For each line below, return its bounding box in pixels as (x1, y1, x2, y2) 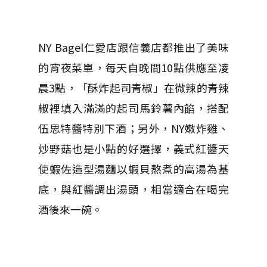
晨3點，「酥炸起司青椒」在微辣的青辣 (38, 80, 229, 96)
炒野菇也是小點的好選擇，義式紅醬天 (38, 141, 229, 157)
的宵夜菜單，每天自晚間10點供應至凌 (38, 60, 229, 76)
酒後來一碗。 (38, 201, 103, 218)
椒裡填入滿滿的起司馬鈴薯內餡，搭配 (38, 100, 229, 116)
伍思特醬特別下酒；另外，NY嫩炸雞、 (38, 120, 229, 136)
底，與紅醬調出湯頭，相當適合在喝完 (38, 181, 229, 197)
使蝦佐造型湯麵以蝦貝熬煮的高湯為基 (38, 161, 229, 177)
